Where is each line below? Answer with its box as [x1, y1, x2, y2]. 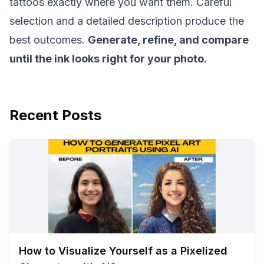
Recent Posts [9, 107, 101, 124]
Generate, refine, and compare [88, 34, 249, 46]
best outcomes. [9, 34, 88, 46]
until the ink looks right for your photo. [9, 52, 207, 65]
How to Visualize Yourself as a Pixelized [19, 245, 227, 257]
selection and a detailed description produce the [9, 15, 244, 27]
